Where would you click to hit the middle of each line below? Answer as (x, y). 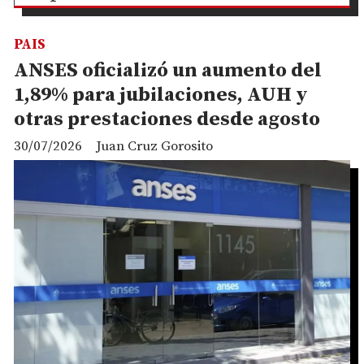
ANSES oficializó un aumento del (168, 70)
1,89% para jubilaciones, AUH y (161, 95)
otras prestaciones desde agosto (167, 119)
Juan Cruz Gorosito (154, 146)
